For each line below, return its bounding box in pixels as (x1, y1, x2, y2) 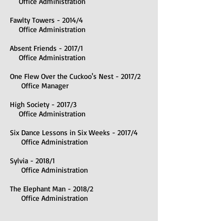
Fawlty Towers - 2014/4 (10, 15, 83, 25)
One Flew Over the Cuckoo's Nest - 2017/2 (10, 72, 141, 81)
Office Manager (10, 81, 69, 90)
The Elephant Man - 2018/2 (10, 184, 93, 193)
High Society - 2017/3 (10, 100, 76, 109)
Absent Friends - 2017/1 (10, 43, 83, 53)
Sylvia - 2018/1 (10, 156, 55, 165)
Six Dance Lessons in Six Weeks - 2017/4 (10, 128, 138, 137)
